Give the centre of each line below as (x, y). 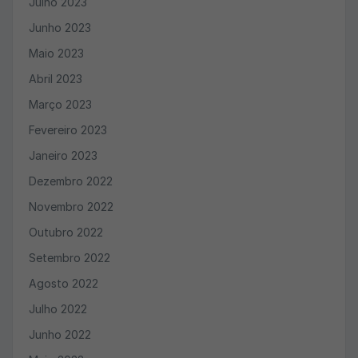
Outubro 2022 (66, 232)
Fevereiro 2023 (68, 130)
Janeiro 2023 (63, 155)
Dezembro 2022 (71, 181)
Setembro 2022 (70, 258)
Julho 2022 (58, 309)
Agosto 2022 (64, 283)
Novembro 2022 (71, 207)
